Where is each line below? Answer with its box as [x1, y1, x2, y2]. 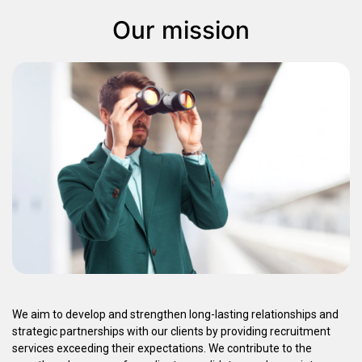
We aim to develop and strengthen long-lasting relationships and [12, 308, 339, 322]
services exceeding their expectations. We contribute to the [12, 342, 312, 356]
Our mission [112, 15, 250, 45]
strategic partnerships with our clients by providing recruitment [12, 325, 330, 339]
